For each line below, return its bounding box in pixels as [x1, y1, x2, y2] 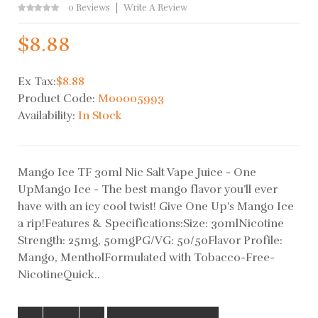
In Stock [78, 108, 122, 123]
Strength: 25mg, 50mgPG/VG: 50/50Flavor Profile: [18, 233, 283, 248]
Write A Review [124, 1, 187, 13]
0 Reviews [68, 1, 110, 13]
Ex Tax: [18, 74, 56, 89]
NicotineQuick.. [18, 267, 100, 282]
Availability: [18, 108, 78, 123]
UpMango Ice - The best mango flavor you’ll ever [18, 182, 278, 197]
